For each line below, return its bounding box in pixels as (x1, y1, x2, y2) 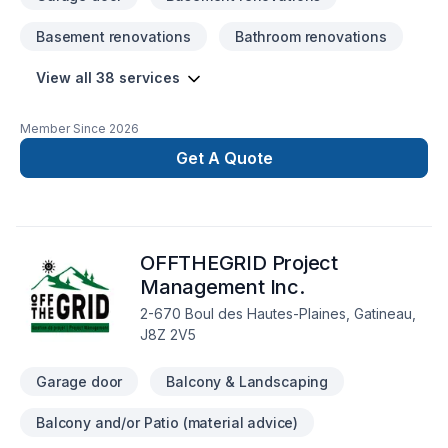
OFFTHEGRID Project (140, 251, 339, 275)
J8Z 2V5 (140, 326, 196, 343)
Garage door (36, 373, 123, 390)
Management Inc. (140, 275, 305, 299)
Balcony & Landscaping (166, 373, 329, 390)
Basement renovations (36, 28, 191, 45)
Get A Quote (175, 148, 273, 168)
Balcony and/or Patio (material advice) (36, 414, 299, 431)
